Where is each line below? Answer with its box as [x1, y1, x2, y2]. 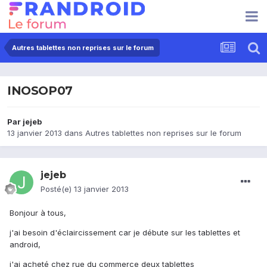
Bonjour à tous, [10, 208, 66, 218]
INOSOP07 [7, 83, 73, 98]
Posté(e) [41, 184, 74, 194]
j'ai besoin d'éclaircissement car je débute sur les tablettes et [10, 228, 240, 238]
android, [10, 240, 41, 250]
